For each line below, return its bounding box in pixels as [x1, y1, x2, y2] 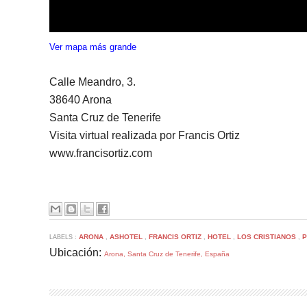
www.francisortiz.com [49, 147, 152, 159]
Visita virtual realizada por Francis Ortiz [49, 130, 240, 141]
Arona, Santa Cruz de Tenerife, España [104, 250, 230, 258]
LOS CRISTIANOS [237, 233, 298, 241]
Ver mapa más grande [49, 42, 136, 52]
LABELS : [49, 234, 79, 241]
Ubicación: [49, 247, 104, 258]
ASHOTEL [110, 233, 145, 241]
